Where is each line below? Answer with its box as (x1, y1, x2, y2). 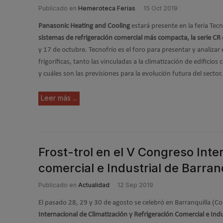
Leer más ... (41, 93, 77, 102)
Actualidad (78, 181, 110, 189)
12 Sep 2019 (117, 181, 153, 189)
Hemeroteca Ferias (78, 4, 135, 12)
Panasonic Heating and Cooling (38, 22, 130, 30)
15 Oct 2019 (143, 4, 178, 12)
